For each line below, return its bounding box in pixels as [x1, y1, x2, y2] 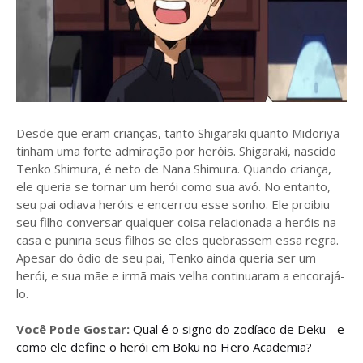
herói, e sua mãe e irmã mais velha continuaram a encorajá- [16, 267, 345, 284]
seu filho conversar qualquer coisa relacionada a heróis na [16, 214, 336, 230]
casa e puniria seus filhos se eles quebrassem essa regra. [16, 232, 339, 248]
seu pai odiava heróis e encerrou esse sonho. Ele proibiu [16, 196, 330, 212]
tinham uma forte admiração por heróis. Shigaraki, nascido [16, 143, 336, 159]
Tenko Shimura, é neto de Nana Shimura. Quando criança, [16, 160, 331, 177]
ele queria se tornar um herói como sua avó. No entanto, [16, 178, 331, 194]
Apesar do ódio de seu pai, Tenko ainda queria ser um [16, 250, 316, 266]
